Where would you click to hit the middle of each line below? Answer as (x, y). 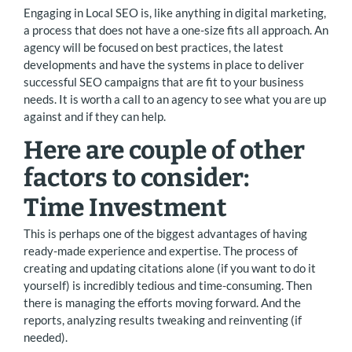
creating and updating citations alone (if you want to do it (170, 268)
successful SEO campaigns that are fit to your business (164, 82)
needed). (46, 337)
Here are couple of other (164, 150)
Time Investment (125, 208)
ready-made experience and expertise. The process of (161, 250)
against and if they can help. (95, 117)
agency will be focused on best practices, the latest (154, 48)
